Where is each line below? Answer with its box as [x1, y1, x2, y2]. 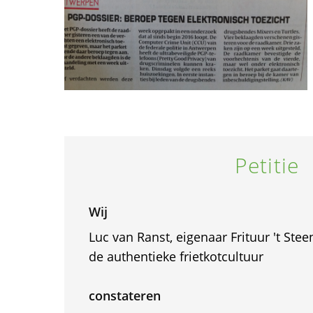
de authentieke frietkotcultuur [88, 248, 263, 265]
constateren [88, 287, 161, 304]
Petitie [235, 151, 299, 180]
